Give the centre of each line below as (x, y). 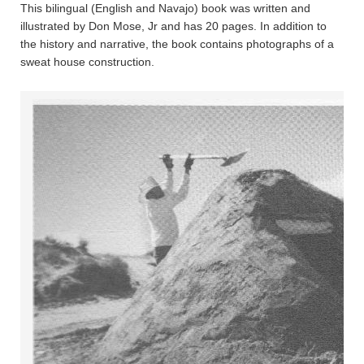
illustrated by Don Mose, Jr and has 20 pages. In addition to (173, 26)
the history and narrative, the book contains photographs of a (177, 43)
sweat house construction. (87, 61)
